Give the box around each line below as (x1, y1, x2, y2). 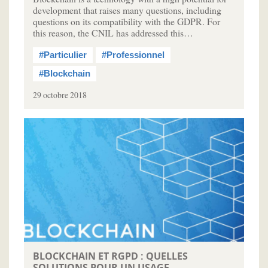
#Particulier (39, 50, 87, 60)
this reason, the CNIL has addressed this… (33, 26, 193, 39)
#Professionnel (102, 50, 165, 60)
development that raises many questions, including (33, 4, 221, 17)
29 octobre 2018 (33, 89, 87, 101)
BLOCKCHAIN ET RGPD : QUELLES (33, 249, 188, 263)
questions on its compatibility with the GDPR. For (33, 15, 220, 28)
